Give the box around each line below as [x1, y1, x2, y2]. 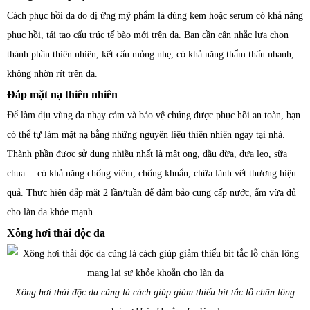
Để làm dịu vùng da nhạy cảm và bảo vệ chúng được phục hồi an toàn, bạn [7, 110, 300, 120]
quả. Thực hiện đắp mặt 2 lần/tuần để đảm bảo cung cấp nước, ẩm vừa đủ [7, 188, 296, 198]
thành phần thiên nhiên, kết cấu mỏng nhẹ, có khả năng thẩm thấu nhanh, [7, 49, 294, 60]
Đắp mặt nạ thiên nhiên [7, 89, 118, 100]
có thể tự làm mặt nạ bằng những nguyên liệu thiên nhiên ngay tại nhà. [7, 129, 285, 140]
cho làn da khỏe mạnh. [7, 207, 95, 217]
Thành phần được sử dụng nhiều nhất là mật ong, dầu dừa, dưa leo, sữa [7, 149, 287, 159]
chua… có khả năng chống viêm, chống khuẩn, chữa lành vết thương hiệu [7, 168, 296, 179]
